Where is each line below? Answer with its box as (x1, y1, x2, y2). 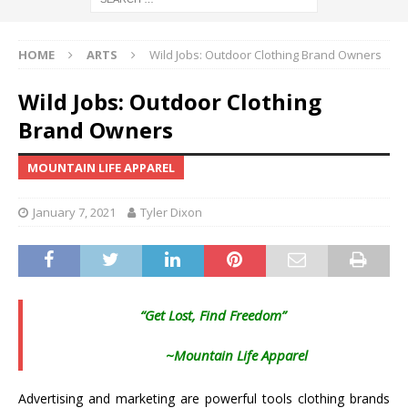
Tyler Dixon (140, 204, 202, 221)
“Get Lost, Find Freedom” (140, 306, 286, 325)
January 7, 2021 (33, 204, 116, 221)
